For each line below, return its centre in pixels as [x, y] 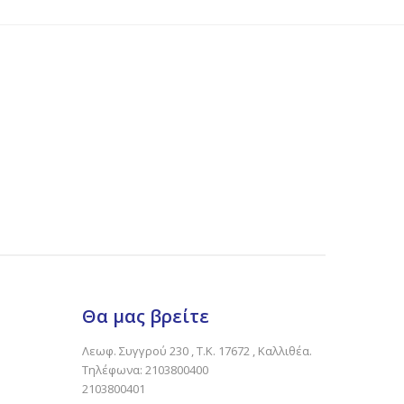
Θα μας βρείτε [146, 317]
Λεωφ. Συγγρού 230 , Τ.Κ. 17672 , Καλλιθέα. [197, 351]
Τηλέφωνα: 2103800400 [145, 370]
